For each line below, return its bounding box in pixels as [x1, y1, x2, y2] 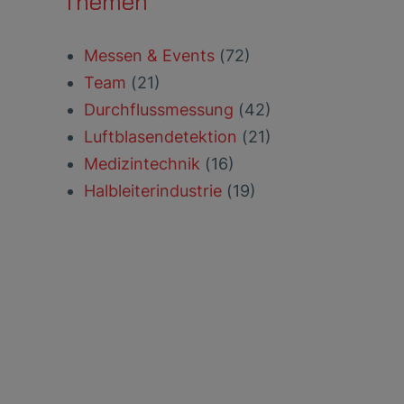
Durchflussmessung [83, 100, 238, 119]
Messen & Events [83, 46, 219, 65]
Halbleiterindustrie [83, 181, 226, 200]
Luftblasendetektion [83, 127, 242, 146]
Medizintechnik [83, 154, 205, 173]
